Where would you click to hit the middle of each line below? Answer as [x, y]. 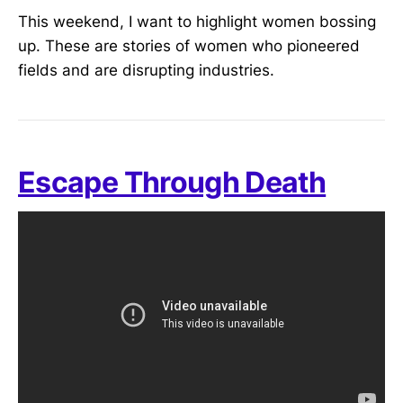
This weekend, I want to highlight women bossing [197, 22]
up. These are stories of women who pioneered [189, 46]
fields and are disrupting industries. [146, 71]
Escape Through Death [172, 183]
